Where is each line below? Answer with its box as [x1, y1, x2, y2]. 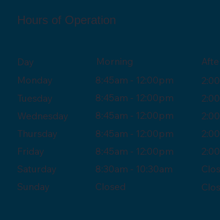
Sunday [17, 181, 54, 193]
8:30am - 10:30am [95, 163, 173, 175]
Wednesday [17, 110, 76, 122]
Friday [17, 145, 52, 158]
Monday [17, 74, 55, 86]
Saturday [17, 163, 66, 175]
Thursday [17, 127, 63, 139]
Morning [96, 55, 133, 67]
